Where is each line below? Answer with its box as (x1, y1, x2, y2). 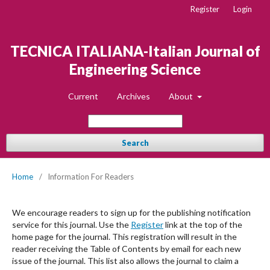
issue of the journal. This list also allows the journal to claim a (12, 256, 239, 266)
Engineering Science (69, 60, 201, 78)
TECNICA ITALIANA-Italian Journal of (10, 42, 260, 60)
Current (68, 91, 99, 101)
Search (121, 138, 149, 148)
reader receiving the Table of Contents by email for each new (12, 243, 241, 254)
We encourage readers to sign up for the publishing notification (12, 207, 251, 218)
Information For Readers (48, 172, 134, 181)
